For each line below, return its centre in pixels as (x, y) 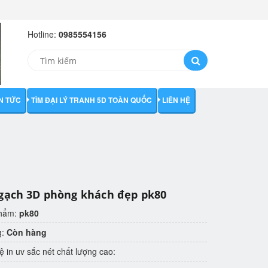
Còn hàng (27, 232)
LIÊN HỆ (176, 100)
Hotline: (43, 34)
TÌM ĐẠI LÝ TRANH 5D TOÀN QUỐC (92, 100)
